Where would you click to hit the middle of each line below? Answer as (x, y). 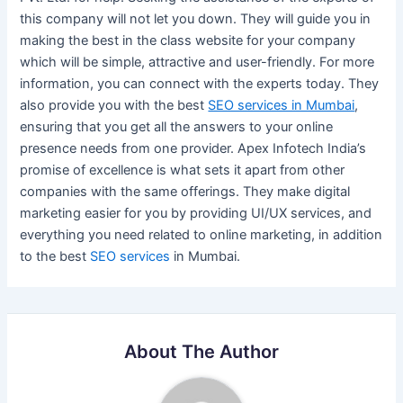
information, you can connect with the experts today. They (200, 83)
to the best (55, 256)
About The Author (201, 351)
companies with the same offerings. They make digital (185, 191)
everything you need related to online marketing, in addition (201, 234)
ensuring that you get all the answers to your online (177, 126)
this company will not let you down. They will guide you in (196, 18)
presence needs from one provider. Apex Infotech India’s (193, 148)
